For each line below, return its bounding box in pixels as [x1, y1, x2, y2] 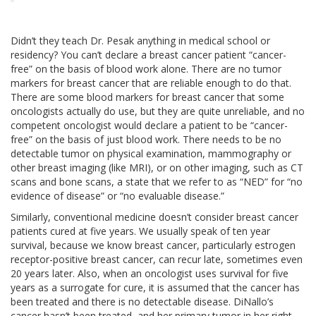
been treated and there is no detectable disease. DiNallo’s [11, 294, 274, 308]
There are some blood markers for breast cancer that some [11, 90, 284, 104]
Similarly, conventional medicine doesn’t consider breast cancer [11, 209, 298, 224]
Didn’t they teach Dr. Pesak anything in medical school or [11, 33, 270, 47]
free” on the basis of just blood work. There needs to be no [11, 132, 281, 146]
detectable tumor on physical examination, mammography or [11, 146, 291, 160]
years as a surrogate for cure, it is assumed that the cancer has [11, 280, 300, 294]
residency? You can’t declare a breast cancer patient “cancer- [11, 47, 286, 61]
